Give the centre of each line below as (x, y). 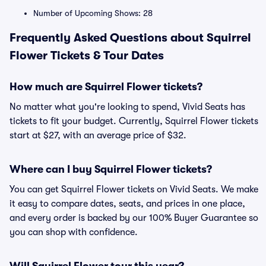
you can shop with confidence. (74, 232)
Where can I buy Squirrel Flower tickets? (111, 169)
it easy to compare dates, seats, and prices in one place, (127, 204)
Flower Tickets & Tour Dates (87, 56)
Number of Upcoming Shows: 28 (93, 13)
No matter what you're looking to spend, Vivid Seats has (127, 107)
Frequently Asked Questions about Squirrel (130, 38)
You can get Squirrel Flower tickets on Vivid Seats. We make (134, 189)
